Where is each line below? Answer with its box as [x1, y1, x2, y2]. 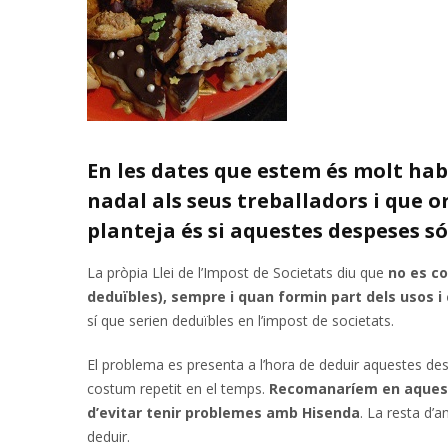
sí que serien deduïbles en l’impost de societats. [87, 311, 394, 330]
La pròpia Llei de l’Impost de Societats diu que [87, 263, 388, 282]
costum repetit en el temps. [87, 379, 269, 398]
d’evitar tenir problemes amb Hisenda [87, 403, 360, 422]
